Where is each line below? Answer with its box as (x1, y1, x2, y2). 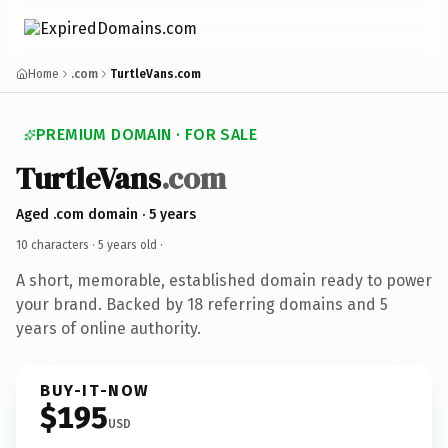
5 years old (98, 237, 157, 252)
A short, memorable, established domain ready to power (16, 270, 432, 290)
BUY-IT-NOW (40, 380, 150, 400)
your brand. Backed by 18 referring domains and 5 (16, 294, 388, 314)
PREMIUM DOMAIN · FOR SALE (36, 125, 257, 144)
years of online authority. (16, 318, 201, 338)
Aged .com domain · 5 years (16, 205, 196, 223)
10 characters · (16, 237, 98, 252)
